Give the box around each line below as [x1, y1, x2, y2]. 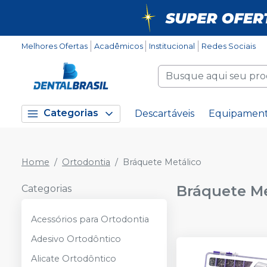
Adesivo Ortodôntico [31, 234, 121, 244]
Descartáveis [135, 108, 194, 119]
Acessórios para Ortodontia [31, 214, 149, 225]
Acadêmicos [94, 42, 143, 51]
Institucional [149, 42, 195, 51]
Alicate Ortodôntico [31, 253, 116, 264]
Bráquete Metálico [123, 157, 201, 167]
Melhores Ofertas [21, 42, 88, 51]
